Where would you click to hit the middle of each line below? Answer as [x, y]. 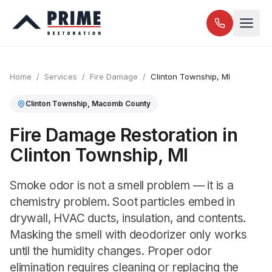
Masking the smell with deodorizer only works [128, 235]
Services [61, 76]
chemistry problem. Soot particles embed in [123, 202]
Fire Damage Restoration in [124, 135]
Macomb [107, 104]
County [137, 104]
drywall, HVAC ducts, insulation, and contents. [128, 218]
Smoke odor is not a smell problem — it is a [122, 185]
